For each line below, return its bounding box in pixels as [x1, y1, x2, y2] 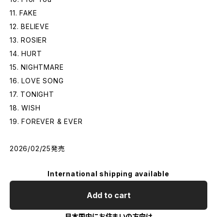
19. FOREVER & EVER [10, 117, 83, 125]
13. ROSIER [10, 36, 47, 44]
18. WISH [10, 104, 41, 112]
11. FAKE [10, 9, 37, 17]
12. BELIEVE [10, 22, 49, 31]
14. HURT [10, 49, 42, 58]
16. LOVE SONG [10, 77, 64, 85]
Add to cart [86, 190, 131, 200]
